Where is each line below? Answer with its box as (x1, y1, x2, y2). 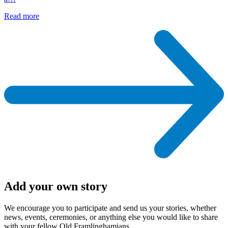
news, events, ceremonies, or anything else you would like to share (4, 212, 218, 221)
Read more (4, 11, 39, 20)
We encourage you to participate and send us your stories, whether (4, 203, 216, 212)
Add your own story (4, 179, 107, 193)
